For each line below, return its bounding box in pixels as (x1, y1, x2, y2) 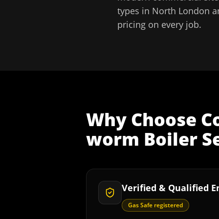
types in (117, 5, 152, 17)
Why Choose (86, 108, 201, 131)
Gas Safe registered (128, 201, 183, 209)
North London (152, 5, 210, 17)
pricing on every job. (117, 19, 201, 30)
